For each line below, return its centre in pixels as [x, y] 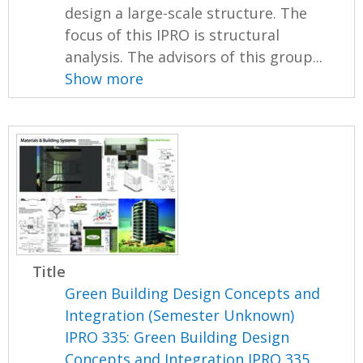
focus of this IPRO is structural [173, 34]
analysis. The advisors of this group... [194, 56]
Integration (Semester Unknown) [180, 316]
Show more [105, 78]
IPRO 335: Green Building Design [177, 337]
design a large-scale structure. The [186, 13]
